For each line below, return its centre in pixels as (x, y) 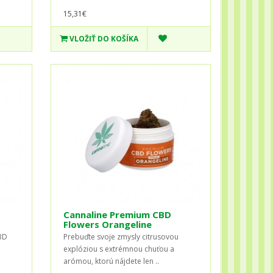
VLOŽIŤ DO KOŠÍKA (104, 38)
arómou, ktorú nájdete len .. (112, 261)
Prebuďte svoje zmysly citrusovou (121, 236)
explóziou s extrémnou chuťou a (119, 249)
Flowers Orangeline (108, 224)
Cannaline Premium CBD (118, 214)
